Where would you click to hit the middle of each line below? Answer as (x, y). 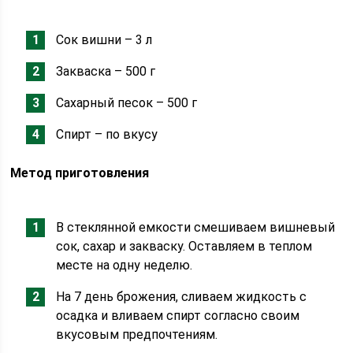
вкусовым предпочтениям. (137, 334)
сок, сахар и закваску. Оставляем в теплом (184, 246)
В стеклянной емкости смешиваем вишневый (196, 227)
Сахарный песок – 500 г (127, 103)
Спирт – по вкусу (107, 134)
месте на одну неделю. (124, 265)
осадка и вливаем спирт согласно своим (178, 316)
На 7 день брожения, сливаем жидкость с (182, 297)
